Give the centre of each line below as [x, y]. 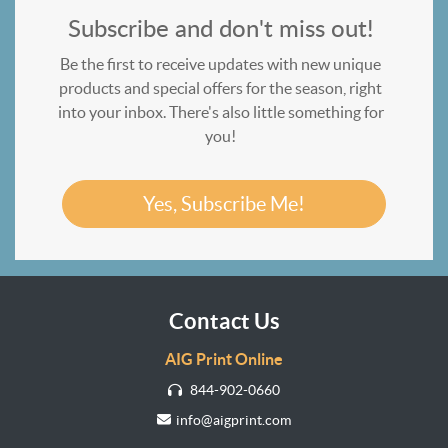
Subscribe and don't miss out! [220, 29]
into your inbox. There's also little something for [220, 111]
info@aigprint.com [233, 420]
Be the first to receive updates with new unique [220, 63]
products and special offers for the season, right [220, 87]
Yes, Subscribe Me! [224, 203]
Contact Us [224, 320]
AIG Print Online [224, 358]
